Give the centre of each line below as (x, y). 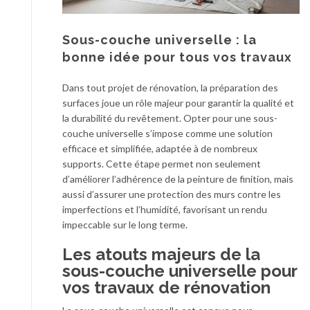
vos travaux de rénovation (166, 288)
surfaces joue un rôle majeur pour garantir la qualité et (178, 103)
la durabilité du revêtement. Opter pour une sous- (170, 118)
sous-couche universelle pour (180, 271)
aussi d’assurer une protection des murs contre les (172, 194)
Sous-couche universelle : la (159, 40)
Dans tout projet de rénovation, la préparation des (170, 88)
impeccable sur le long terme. (125, 225)
